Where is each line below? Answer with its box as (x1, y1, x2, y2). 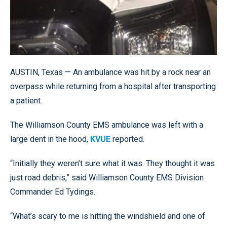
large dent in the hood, (10, 134, 90, 144)
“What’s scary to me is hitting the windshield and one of (10, 211, 205, 221)
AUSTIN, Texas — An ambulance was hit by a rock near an (10, 67, 211, 77)
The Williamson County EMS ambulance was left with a (10, 120, 203, 130)
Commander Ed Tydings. (10, 186, 95, 197)
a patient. (10, 95, 42, 105)
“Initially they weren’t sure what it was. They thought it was (10, 158, 215, 168)
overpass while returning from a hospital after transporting (10, 81, 216, 91)
